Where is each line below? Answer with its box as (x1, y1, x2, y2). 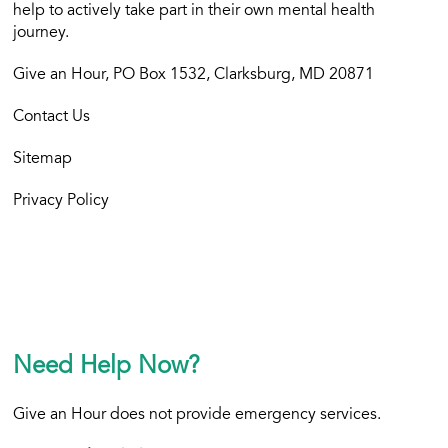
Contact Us (13, 109, 91, 125)
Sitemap (13, 151, 73, 167)
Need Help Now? (13, 356, 201, 380)
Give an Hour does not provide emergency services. (13, 407, 382, 423)
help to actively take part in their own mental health (13, 3, 376, 19)
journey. (13, 25, 70, 41)
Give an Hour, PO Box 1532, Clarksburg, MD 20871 (13, 67, 375, 83)
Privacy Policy (13, 193, 110, 209)
